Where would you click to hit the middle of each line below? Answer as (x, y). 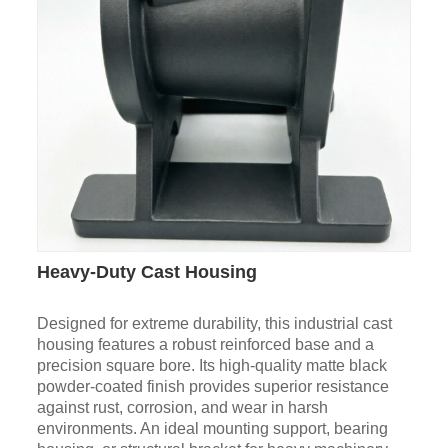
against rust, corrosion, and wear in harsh (182, 408)
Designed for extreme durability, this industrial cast (214, 324)
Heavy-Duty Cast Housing (146, 272)
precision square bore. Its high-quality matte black (211, 366)
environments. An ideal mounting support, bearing (212, 429)
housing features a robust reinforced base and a (205, 345)
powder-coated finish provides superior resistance (212, 387)
